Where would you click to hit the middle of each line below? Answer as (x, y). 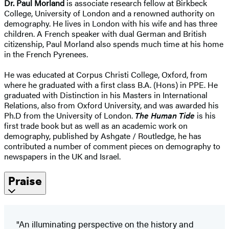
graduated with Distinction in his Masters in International (106, 95)
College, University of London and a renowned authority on (109, 13)
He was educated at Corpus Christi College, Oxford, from (106, 74)
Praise (25, 181)
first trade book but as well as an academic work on (96, 125)
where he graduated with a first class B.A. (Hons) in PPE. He (111, 84)
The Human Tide (165, 115)
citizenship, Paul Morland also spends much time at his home (114, 43)
